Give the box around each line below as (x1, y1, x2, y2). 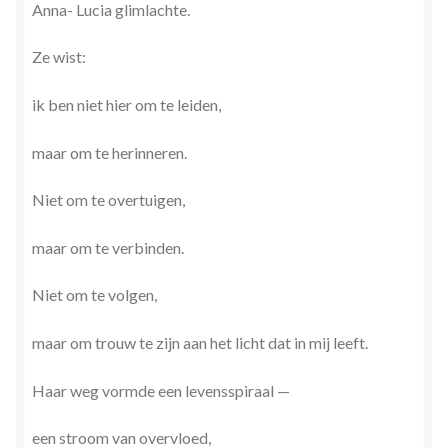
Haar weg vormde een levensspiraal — (32, 380, 290, 400)
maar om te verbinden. (32, 237, 184, 257)
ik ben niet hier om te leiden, (32, 94, 221, 114)
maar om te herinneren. (32, 142, 187, 162)
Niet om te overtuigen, (32, 190, 185, 210)
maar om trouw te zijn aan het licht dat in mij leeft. (32, 333, 368, 353)
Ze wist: (32, 47, 86, 67)
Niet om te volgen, (32, 285, 157, 305)
